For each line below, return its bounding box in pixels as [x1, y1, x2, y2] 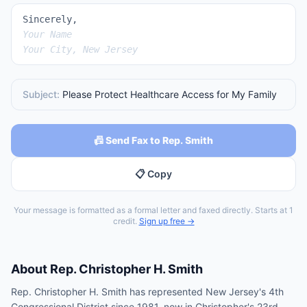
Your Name [23, 29, 72, 40]
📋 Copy [135, 168, 172, 180]
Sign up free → [138, 216, 195, 226]
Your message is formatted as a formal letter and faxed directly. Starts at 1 [14, 205, 293, 215]
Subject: [23, 88, 62, 100]
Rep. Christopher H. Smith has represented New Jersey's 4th [11, 286, 284, 297]
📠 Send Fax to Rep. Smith [94, 134, 213, 146]
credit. [112, 216, 137, 226]
